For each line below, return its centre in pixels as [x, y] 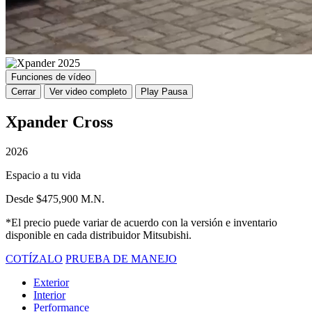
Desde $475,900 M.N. [55, 198]
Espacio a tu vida [43, 175]
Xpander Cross [59, 122]
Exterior [51, 282]
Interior [49, 295]
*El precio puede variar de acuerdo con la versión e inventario [141, 222]
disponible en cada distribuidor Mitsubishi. [99, 235]
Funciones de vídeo [51, 77]
